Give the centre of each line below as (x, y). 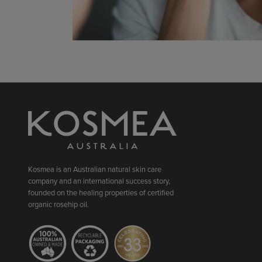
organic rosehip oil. (59, 204)
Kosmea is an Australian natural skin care (95, 169)
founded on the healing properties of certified (101, 192)
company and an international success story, (99, 180)
